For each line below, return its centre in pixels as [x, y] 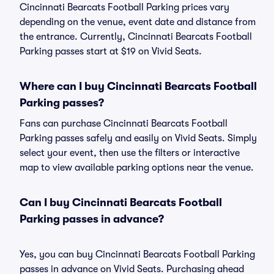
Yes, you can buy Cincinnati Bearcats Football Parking [137, 254]
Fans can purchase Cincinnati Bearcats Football [124, 124]
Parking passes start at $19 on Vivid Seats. [111, 51]
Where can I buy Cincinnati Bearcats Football [138, 86]
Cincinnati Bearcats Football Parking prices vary [124, 7]
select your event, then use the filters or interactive [130, 153]
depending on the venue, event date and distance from [138, 22]
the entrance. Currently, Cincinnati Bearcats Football [136, 37]
